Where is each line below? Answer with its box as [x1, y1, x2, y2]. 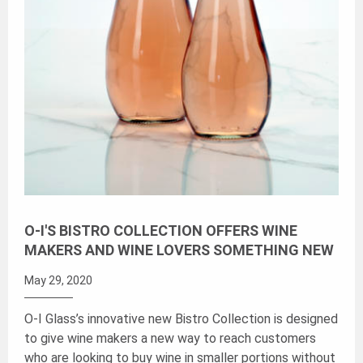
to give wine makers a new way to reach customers [24, 330, 316, 346]
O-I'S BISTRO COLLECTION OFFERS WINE [24, 221, 297, 239]
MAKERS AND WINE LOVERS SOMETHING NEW [24, 241, 334, 258]
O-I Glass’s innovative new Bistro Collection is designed [24, 310, 338, 327]
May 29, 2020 [24, 273, 92, 287]
